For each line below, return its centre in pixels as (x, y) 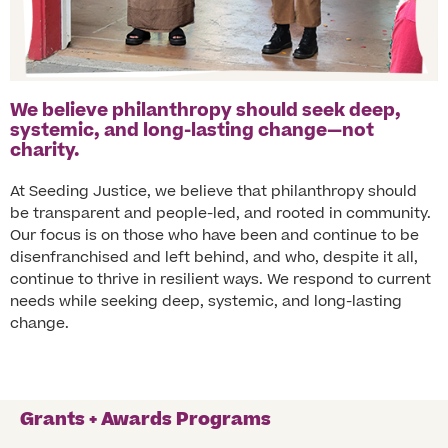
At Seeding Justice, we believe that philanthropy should (213, 192)
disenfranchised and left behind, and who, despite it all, (214, 258)
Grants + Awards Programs (145, 419)
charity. (44, 151)
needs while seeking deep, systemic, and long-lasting (206, 302)
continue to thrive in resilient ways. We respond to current (220, 280)
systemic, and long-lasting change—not (192, 131)
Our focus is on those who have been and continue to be (214, 236)
